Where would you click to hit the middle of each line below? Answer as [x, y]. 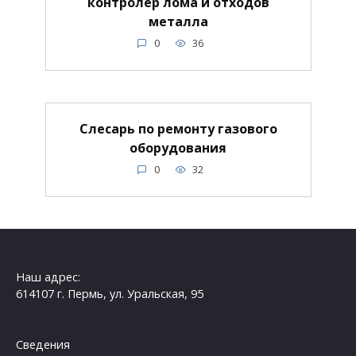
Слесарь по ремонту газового [178, 128]
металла [178, 21]
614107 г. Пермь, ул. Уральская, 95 [110, 294]
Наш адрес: [48, 277]
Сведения [43, 344]
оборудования [178, 147]
